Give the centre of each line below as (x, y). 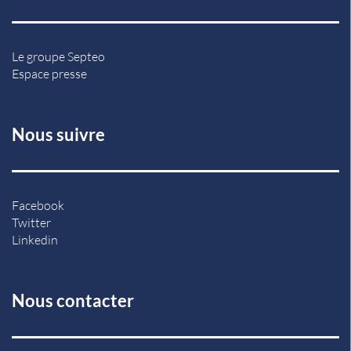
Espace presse (49, 73)
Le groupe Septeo (58, 56)
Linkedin (35, 239)
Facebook (38, 205)
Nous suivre (58, 134)
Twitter (31, 222)
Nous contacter (73, 300)
